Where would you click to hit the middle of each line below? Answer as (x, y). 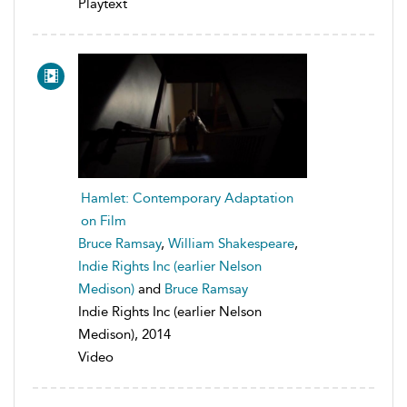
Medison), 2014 (124, 335)
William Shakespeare (231, 244)
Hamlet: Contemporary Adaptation (187, 199)
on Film (104, 221)
